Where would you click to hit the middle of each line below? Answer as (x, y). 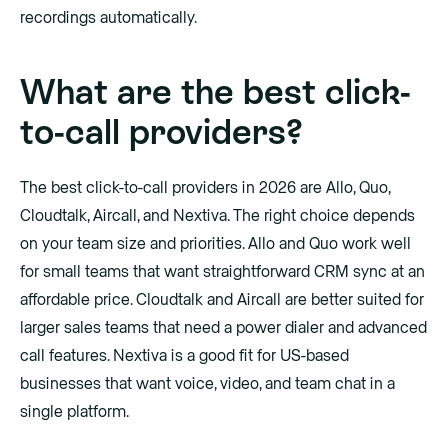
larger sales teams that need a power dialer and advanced (223, 328)
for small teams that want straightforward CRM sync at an (222, 272)
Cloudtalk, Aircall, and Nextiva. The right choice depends (217, 216)
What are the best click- (215, 91)
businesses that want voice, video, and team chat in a (207, 384)
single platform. (74, 412)
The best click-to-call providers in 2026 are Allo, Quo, (205, 188)
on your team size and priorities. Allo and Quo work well (215, 244)
